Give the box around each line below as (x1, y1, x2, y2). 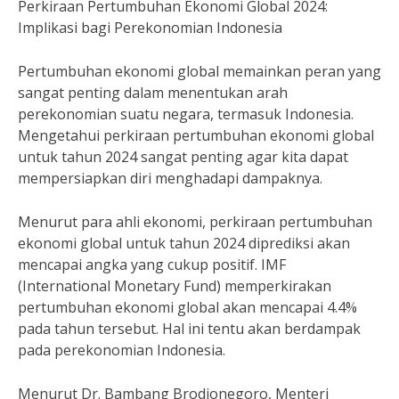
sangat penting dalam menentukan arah (18, 83, 288, 102)
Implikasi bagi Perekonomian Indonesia (18, 18, 282, 37)
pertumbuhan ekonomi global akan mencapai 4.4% (18, 297, 357, 317)
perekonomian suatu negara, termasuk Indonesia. (18, 104, 354, 124)
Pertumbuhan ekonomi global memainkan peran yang (18, 61, 381, 81)
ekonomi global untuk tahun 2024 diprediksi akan (18, 233, 350, 253)
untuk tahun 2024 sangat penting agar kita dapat (18, 147, 348, 167)
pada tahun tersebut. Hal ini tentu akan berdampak (18, 319, 361, 338)
